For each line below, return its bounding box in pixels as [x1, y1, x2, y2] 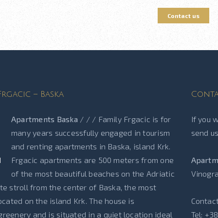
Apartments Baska [11, 114, 78, 124]
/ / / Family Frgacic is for [77, 114, 171, 124]
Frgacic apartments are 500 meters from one [11, 155, 174, 164]
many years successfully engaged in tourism [11, 128, 170, 137]
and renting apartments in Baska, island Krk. [11, 142, 171, 151]
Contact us [167, 12, 200, 19]
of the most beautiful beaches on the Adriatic [11, 169, 175, 178]
